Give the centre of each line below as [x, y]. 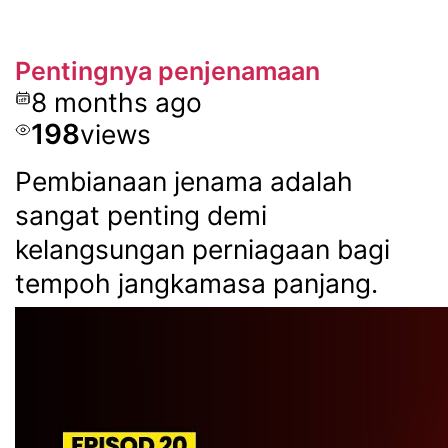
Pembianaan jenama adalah [183, 181]
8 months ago [116, 102]
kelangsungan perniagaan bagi [202, 249]
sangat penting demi [140, 215]
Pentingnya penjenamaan [167, 71]
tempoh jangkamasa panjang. [196, 283]
